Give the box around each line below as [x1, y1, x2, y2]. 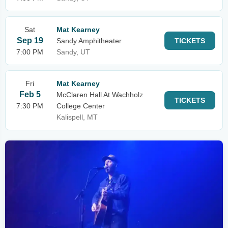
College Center [56, 102, 105, 110]
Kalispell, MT [56, 113, 98, 121]
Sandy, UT [56, 48, 90, 56]
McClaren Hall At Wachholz [56, 91, 143, 99]
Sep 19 [16, 36, 43, 45]
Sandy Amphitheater [56, 37, 122, 45]
